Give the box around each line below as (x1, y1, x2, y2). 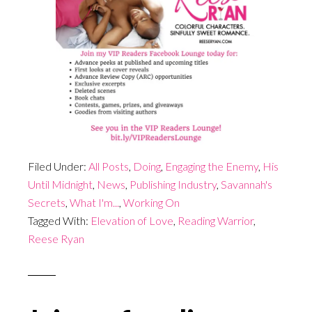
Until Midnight (28, 177, 93, 191)
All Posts (88, 159, 129, 173)
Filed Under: (28, 159, 88, 173)
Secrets (28, 195, 65, 209)
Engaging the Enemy (165, 159, 258, 173)
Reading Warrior (178, 213, 253, 227)
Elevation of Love (91, 213, 173, 227)
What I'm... (70, 195, 119, 209)
